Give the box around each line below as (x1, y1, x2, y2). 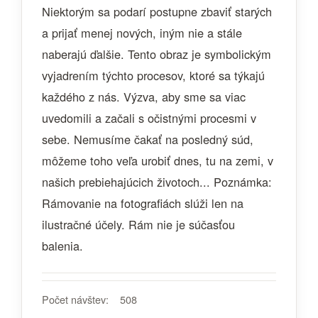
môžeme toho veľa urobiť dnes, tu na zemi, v (42, 152, 273, 169)
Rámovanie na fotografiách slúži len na (42, 194, 243, 212)
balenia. (42, 237, 83, 254)
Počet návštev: (42, 292, 109, 307)
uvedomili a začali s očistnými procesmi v (42, 109, 256, 126)
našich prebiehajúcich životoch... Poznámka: (42, 173, 272, 190)
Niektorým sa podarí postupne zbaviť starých (42, 3, 272, 20)
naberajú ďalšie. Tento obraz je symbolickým (42, 45, 271, 62)
